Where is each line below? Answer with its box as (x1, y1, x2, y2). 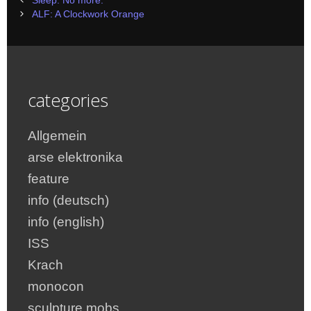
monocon (28, 278, 84, 294)
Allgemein (28, 128, 87, 143)
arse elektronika (28, 149, 123, 165)
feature (28, 171, 69, 186)
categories (28, 87, 108, 112)
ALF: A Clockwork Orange (32, 8, 145, 19)
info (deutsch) (28, 192, 109, 208)
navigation (17, 8, 62, 19)
